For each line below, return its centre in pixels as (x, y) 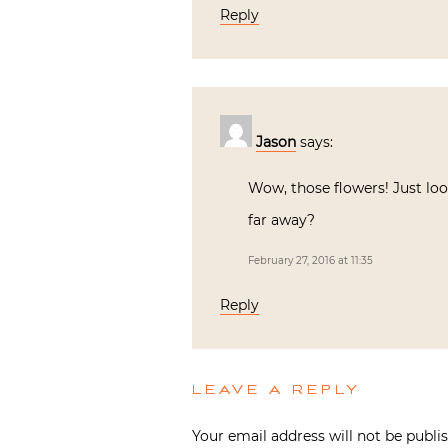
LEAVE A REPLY (276, 391)
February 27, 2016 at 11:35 (310, 260)
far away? (281, 220)
